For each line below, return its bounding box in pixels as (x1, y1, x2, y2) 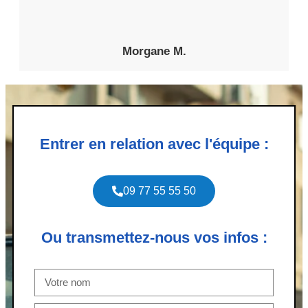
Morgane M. (122, 44, 186, 58)
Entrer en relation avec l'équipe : (39, 135, 269, 153)
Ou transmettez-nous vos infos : (41, 228, 267, 246)
